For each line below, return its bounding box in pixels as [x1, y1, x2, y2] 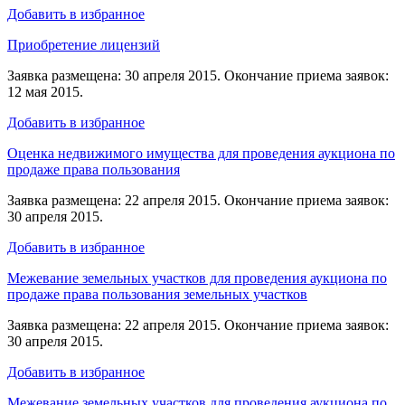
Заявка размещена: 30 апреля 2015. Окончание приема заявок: [7, 67, 389, 83]
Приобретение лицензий [7, 36, 160, 52]
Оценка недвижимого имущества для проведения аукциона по [7, 145, 395, 161]
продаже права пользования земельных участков [7, 286, 307, 302]
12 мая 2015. [7, 83, 83, 99]
